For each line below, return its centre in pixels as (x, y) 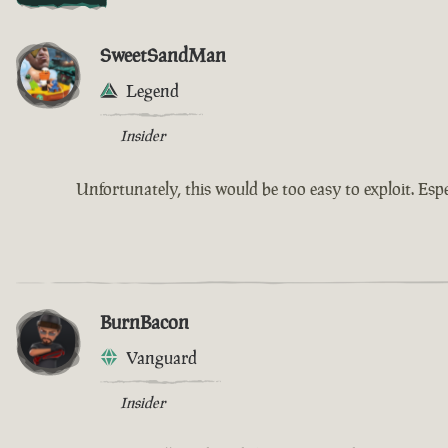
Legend (152, 90)
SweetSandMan (163, 54)
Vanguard (161, 357)
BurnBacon (144, 321)
